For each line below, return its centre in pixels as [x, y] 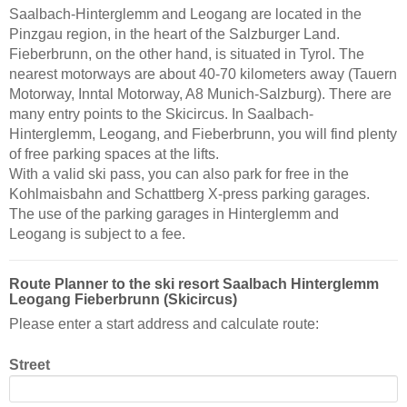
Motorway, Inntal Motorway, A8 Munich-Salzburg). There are [200, 94]
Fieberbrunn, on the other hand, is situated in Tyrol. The [187, 54]
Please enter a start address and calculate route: [164, 324]
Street [30, 365]
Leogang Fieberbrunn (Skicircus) [123, 300]
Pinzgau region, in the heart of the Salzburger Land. [174, 34]
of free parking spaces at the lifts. [114, 154]
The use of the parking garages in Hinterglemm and [174, 214]
